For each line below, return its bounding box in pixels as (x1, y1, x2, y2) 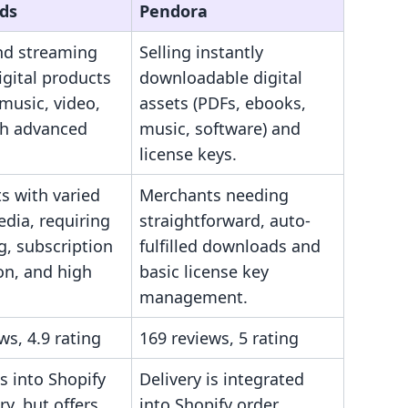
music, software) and (139, 117, 301, 139)
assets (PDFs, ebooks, (139, 92, 306, 114)
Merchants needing (139, 184, 289, 206)
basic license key (139, 260, 269, 282)
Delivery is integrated (139, 368, 304, 390)
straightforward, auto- (139, 209, 311, 231)
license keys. (139, 143, 237, 165)
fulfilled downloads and (139, 235, 321, 257)
